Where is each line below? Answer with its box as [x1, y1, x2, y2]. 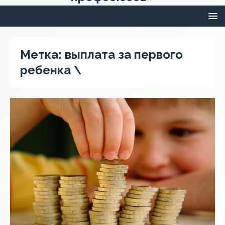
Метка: [20, 47, 65, 62]
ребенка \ [20, 63, 81, 77]
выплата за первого [65, 47, 183, 62]
